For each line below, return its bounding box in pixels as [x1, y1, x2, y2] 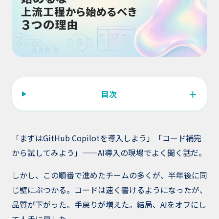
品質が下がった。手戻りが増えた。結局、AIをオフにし [12, 198, 206, 211]
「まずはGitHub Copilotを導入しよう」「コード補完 [12, 132, 201, 144]
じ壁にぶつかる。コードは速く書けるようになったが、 [12, 184, 207, 196]
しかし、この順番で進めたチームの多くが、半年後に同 [12, 169, 207, 181]
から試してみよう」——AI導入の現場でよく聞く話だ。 [12, 147, 206, 159]
